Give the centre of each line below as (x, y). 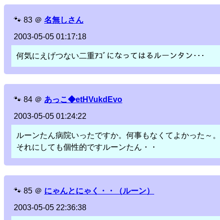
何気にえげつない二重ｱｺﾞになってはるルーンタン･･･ (110, 56)
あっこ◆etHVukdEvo (83, 100)
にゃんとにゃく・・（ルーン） (99, 191)
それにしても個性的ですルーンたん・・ (87, 147)
